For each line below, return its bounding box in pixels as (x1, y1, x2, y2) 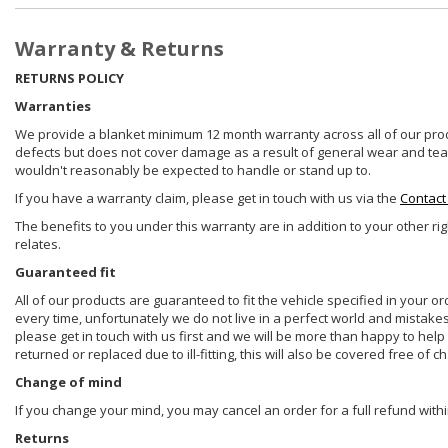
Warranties (15, 97, 91, 116)
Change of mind (15, 373, 122, 392)
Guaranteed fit (15, 263, 116, 282)
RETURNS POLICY (15, 69, 124, 88)
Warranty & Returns (15, 35, 224, 63)
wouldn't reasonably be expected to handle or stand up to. (15, 161, 371, 180)
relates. (15, 235, 61, 254)
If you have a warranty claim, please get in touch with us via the (15, 189, 400, 208)
